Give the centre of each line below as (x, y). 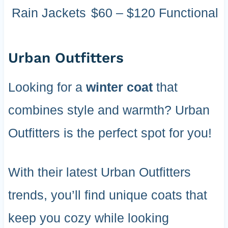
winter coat (119, 87)
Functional (188, 13)
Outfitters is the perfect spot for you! (110, 133)
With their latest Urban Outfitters (99, 172)
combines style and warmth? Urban (109, 110)
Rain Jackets (49, 13)
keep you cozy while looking (88, 218)
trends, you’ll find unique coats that (107, 195)
